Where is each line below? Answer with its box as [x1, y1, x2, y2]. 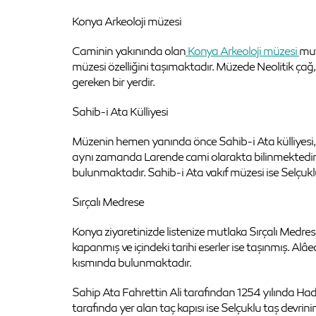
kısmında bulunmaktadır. [72, 255, 191, 270]
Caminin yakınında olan [72, 43, 186, 59]
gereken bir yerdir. [72, 74, 154, 90]
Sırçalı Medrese [72, 194, 144, 209]
